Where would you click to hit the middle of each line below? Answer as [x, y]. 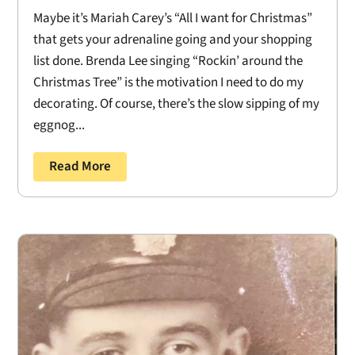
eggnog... [59, 125]
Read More [80, 166]
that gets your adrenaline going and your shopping [173, 39]
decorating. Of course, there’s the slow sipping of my [177, 103]
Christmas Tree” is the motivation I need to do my [169, 82]
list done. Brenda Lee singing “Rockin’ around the [168, 61]
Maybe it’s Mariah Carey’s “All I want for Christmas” [173, 18]
